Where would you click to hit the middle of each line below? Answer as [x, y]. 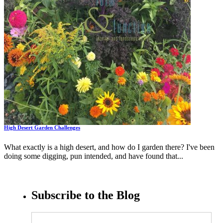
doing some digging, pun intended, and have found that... [94, 156]
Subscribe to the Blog [86, 195]
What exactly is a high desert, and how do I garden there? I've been [109, 147]
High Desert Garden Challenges [42, 128]
